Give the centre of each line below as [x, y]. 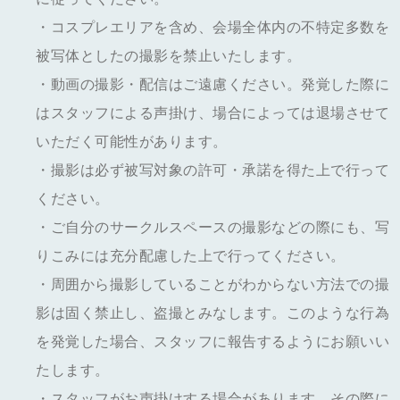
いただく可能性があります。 [132, 142]
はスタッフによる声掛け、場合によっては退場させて [212, 113]
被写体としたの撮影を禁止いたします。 [168, 56]
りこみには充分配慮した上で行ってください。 [191, 256]
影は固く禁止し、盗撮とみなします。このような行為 [212, 313]
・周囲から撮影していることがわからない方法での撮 [212, 284]
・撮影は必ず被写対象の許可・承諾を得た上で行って [212, 170]
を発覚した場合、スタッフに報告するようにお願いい [212, 342]
